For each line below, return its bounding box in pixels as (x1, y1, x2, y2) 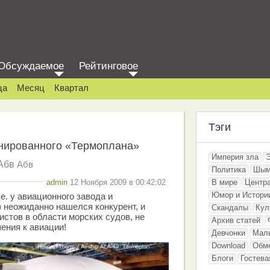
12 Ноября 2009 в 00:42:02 (67, 177, 166, 187)
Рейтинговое (79, 60, 138, 72)
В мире (212, 178, 237, 187)
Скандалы (212, 203, 248, 212)
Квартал (54, 83, 89, 93)
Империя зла (212, 152, 259, 162)
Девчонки (212, 228, 245, 237)
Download (212, 241, 245, 250)
